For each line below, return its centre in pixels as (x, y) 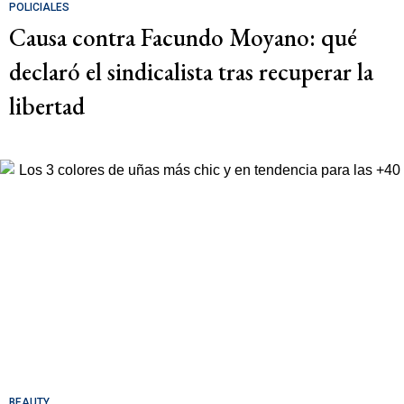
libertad (47, 106)
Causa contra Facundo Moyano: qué (183, 37)
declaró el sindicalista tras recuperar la (191, 71)
